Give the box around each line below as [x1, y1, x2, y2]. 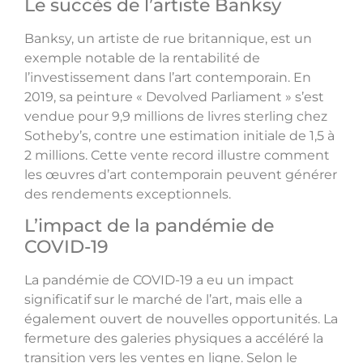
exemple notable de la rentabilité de [24, 49, 260, 66]
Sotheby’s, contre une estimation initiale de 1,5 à [24, 127, 335, 143]
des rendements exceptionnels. [24, 186, 231, 202]
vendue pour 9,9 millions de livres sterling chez [24, 108, 327, 124]
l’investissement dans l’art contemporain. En [24, 69, 311, 85]
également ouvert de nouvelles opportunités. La [24, 311, 338, 327]
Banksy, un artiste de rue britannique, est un [24, 30, 312, 46]
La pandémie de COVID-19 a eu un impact [24, 272, 294, 288]
